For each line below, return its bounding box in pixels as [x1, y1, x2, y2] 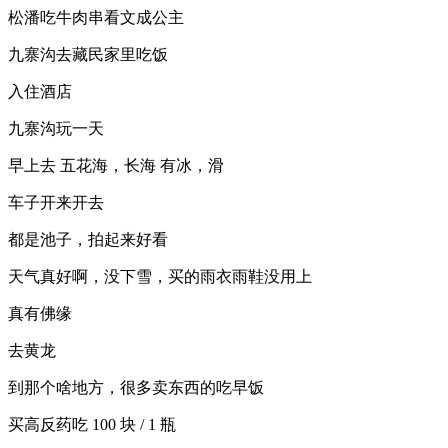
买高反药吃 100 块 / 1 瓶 [8, 416, 176, 433]
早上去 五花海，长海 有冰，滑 [8, 157, 224, 174]
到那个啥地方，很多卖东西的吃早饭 [8, 379, 264, 396]
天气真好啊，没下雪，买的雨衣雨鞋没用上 [8, 268, 312, 285]
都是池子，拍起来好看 [8, 231, 168, 248]
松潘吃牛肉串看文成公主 [8, 9, 184, 26]
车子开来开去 [8, 194, 104, 211]
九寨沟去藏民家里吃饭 [8, 46, 168, 63]
